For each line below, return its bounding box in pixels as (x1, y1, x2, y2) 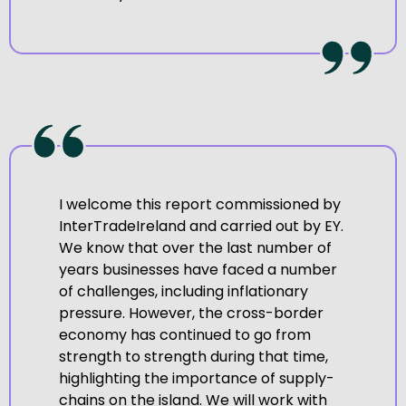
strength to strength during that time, (58, 346, 328, 368)
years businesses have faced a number (58, 259, 337, 281)
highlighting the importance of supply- (58, 368, 334, 390)
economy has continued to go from (58, 324, 311, 346)
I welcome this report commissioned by (58, 194, 341, 216)
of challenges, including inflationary (58, 281, 308, 303)
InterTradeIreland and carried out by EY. (58, 216, 343, 237)
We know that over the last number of (58, 237, 332, 259)
